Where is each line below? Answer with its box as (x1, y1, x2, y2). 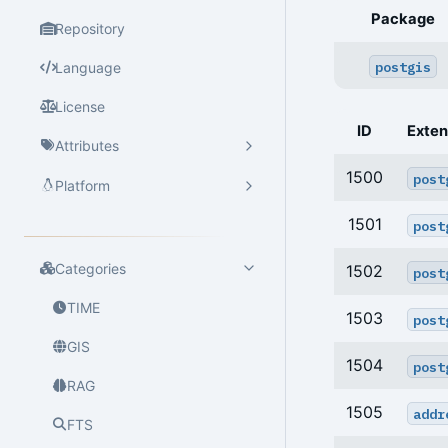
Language (55, 58, 122, 76)
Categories (55, 259, 127, 277)
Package (371, 10, 435, 29)
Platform (55, 177, 111, 195)
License (55, 97, 106, 115)
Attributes (55, 137, 120, 155)
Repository (55, 19, 126, 37)
